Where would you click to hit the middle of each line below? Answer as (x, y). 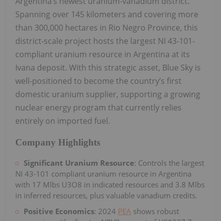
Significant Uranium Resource (79, 163)
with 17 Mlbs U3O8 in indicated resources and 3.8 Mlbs (110, 184)
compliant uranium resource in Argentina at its (103, 55)
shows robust (155, 211)
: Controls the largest (169, 163)
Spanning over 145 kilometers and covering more (107, 15)
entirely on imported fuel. (63, 121)
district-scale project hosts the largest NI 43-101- (105, 41)
